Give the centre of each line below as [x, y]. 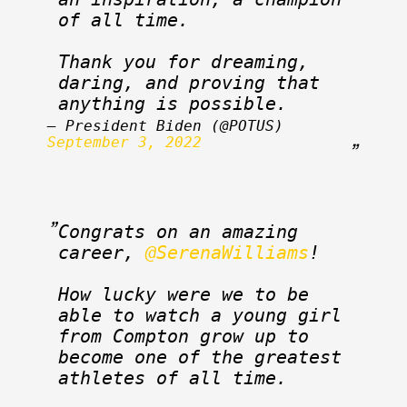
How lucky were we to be [184, 294]
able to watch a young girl [200, 315]
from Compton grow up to [184, 336]
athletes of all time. [173, 378]
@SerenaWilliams [227, 253]
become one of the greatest [200, 357]
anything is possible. [173, 104]
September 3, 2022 [124, 142]
